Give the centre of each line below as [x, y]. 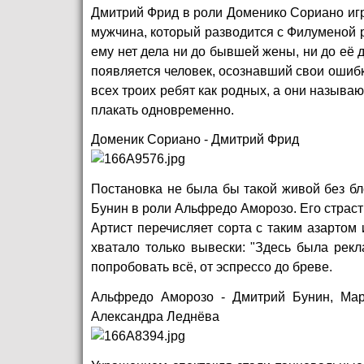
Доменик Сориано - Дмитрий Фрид [195, 140]
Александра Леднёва [155, 317]
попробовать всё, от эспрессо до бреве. [212, 267]
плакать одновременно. [162, 110]
